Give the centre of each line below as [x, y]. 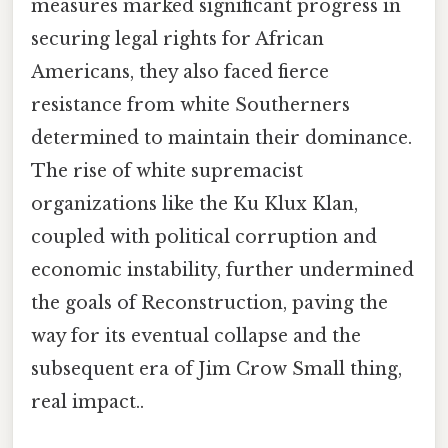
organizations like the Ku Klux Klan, [194, 204]
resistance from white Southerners [190, 105]
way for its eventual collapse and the [196, 336]
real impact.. [87, 402]
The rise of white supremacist [167, 171]
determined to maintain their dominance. [221, 138]
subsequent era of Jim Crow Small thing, [216, 369]
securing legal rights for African [177, 39]
